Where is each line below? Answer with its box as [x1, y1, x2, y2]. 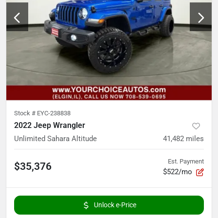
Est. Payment [168, 158, 204, 165]
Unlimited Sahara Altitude [14, 134, 97, 144]
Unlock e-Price [93, 201, 136, 209]
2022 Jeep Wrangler [14, 121, 85, 130]
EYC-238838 [37, 109, 71, 117]
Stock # [14, 109, 37, 117]
